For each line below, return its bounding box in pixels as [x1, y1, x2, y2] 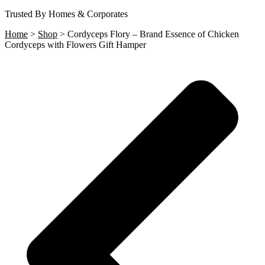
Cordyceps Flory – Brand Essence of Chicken [67, 28, 239, 39]
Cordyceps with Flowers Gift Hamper [5, 39, 146, 50]
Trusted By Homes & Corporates [5, 8, 128, 19]
